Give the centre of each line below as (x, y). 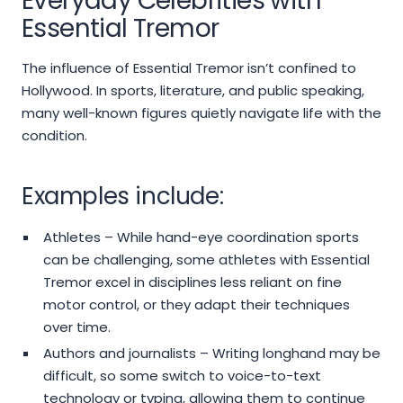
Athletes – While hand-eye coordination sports (201, 237)
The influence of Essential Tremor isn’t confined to (189, 68)
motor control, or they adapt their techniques (196, 305)
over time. (76, 327)
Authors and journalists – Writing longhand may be (211, 354)
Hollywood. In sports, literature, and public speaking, (193, 91)
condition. (54, 136)
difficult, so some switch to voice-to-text (182, 376)
